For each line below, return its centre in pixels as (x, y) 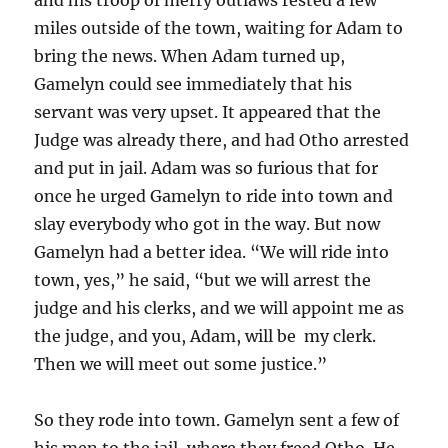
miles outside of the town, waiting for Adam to (219, 27)
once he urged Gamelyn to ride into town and (214, 195)
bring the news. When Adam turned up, (190, 55)
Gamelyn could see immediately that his (193, 83)
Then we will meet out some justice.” (181, 363)
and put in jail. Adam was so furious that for (206, 167)
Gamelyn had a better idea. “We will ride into (212, 251)
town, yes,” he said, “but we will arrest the (203, 279)
